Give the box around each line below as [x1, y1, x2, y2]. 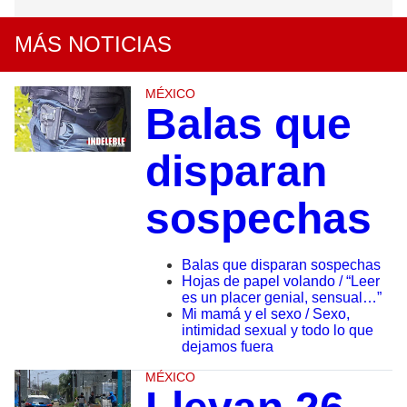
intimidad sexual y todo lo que [181, 323, 373, 339]
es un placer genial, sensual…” [181, 290, 382, 306]
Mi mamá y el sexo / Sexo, [181, 306, 350, 323]
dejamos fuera [181, 339, 273, 355]
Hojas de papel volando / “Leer [181, 273, 380, 290]
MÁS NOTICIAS [15, 32, 172, 57]
